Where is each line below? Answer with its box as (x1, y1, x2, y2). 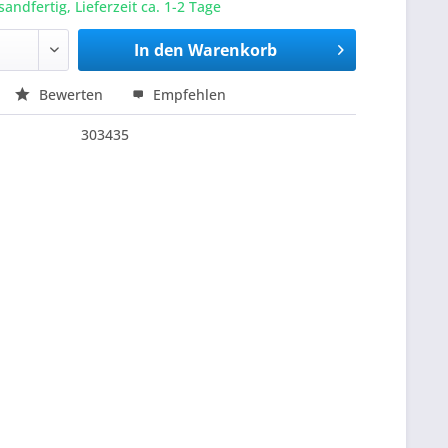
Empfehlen (149, 85, 227, 105)
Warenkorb (187, 39, 277, 62)
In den (133, 39, 184, 62)
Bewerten (35, 85, 108, 105)
